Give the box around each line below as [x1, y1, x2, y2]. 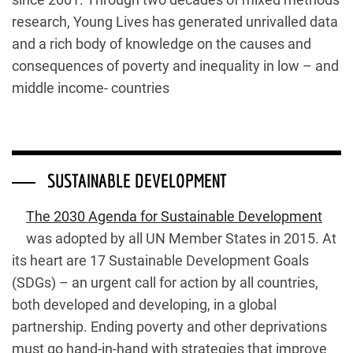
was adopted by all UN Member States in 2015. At [26, 230, 336, 247]
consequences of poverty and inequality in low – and [12, 58, 339, 74]
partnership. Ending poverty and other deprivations [12, 318, 327, 335]
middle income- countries [12, 80, 169, 96]
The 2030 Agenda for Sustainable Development [26, 208, 322, 225]
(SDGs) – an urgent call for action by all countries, [12, 274, 318, 291]
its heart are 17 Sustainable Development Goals [12, 252, 309, 269]
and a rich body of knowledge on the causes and [12, 35, 311, 52]
